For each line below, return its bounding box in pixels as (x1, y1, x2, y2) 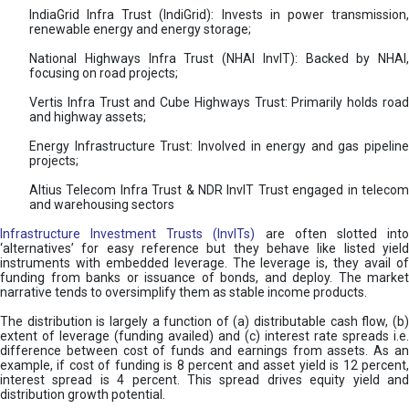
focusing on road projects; (29, 66, 178, 81)
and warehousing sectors (29, 197, 174, 213)
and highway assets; (29, 110, 146, 125)
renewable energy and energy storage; (29, 22, 251, 37)
